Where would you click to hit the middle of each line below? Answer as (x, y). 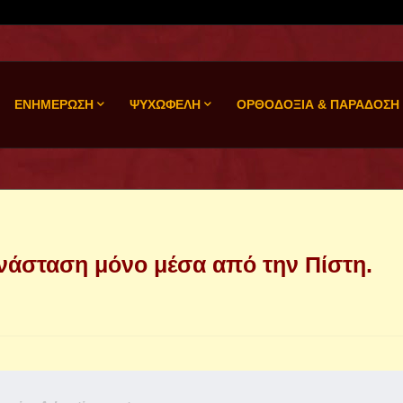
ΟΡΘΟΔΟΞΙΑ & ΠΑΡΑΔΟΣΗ (318, 104)
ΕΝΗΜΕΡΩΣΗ (54, 104)
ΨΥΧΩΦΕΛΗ (165, 104)
